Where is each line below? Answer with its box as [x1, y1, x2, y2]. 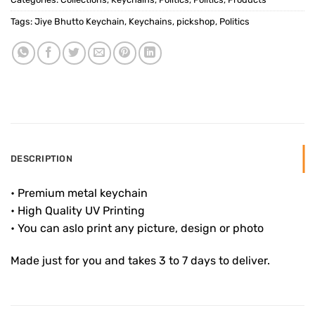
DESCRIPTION [11, 153, 72, 165]
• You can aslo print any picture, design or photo [11, 221, 264, 236]
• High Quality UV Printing [11, 204, 145, 218]
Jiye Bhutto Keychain [34, 16, 124, 27]
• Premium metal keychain [11, 186, 148, 200]
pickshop [176, 16, 215, 27]
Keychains [129, 16, 172, 27]
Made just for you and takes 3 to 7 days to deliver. [11, 253, 270, 267]
